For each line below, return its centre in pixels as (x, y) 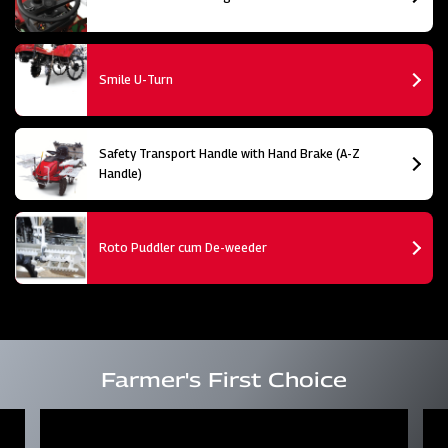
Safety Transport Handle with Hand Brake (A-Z (229, 153)
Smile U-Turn (136, 79)
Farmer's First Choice (224, 379)
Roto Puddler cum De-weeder (183, 247)
